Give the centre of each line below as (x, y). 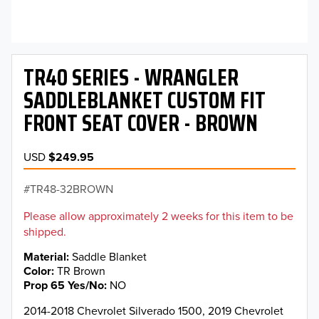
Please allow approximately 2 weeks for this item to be (158, 216)
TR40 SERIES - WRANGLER (131, 78)
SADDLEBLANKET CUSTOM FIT (145, 100)
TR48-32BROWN (72, 189)
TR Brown (81, 271)
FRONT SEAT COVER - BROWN (141, 123)
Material (45, 257)
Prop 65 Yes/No (64, 286)
